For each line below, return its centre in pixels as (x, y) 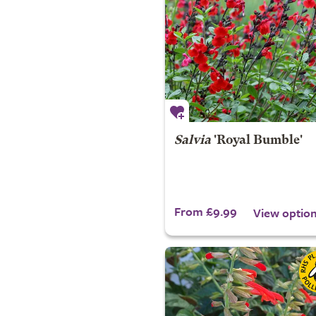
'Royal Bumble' (256, 141)
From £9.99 (205, 211)
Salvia (192, 141)
